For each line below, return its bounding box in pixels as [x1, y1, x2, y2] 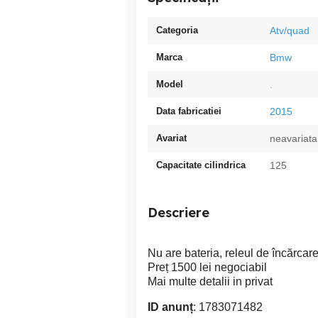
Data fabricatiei [156, 106, 221, 116]
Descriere [148, 204, 209, 221]
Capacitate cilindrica [156, 160, 246, 170]
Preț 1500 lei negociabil [148, 261, 267, 273]
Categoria [156, 25, 198, 35]
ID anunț [148, 301, 193, 313]
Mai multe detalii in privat [148, 275, 273, 287]
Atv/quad [270, 25, 309, 36]
